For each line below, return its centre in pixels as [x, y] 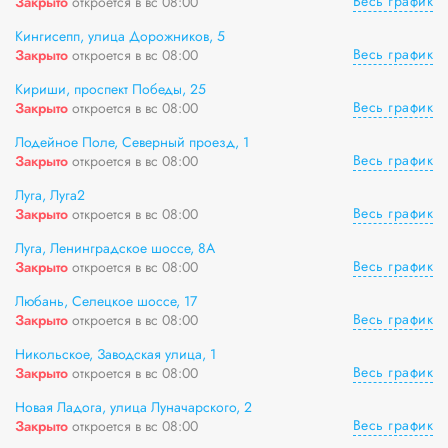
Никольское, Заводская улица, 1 [115, 354]
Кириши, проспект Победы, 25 [110, 89]
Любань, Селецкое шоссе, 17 [106, 301]
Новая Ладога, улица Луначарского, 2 [133, 407]
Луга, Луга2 [50, 195]
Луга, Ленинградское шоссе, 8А [115, 248]
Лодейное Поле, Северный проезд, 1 [132, 142]
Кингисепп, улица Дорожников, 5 [120, 36]
